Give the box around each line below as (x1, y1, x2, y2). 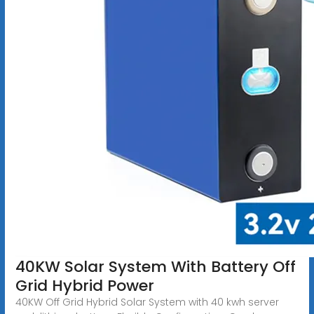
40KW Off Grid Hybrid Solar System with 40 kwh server (15, 294, 279, 309)
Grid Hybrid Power (15, 274, 154, 296)
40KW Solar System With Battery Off (15, 255, 296, 278)
